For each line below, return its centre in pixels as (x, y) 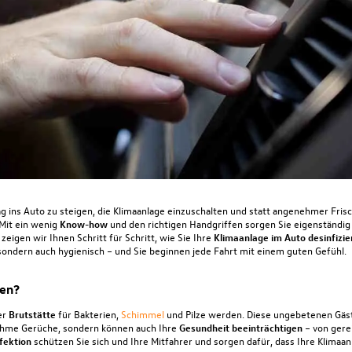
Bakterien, (97, 313)
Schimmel (142, 313)
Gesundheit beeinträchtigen (240, 327)
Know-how (83, 223)
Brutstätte (32, 313)
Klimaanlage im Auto (259, 236)
